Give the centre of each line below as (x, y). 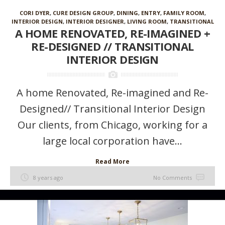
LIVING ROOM (147, 21)
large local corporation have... (113, 141)
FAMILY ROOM (184, 13)
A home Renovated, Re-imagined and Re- (113, 93)
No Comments (173, 178)
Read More (113, 161)
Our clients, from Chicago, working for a (113, 125)
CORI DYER (34, 13)
